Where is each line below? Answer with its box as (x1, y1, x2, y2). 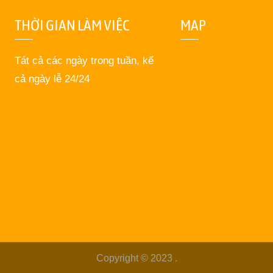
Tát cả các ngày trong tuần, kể (15, 55, 154, 66)
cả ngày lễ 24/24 (15, 73, 90, 85)
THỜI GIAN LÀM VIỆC (15, 16, 130, 34)
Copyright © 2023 (96, 252, 175, 263)
